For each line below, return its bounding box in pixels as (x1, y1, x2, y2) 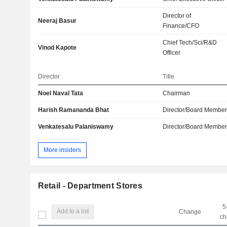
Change (178, 208, 201, 215)
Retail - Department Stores (37, 181, 142, 190)
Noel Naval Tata (37, 90, 83, 97)
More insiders (43, 146, 81, 154)
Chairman (163, 90, 191, 97)
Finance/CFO (163, 22, 200, 30)
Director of (163, 12, 192, 20)
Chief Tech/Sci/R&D (163, 39, 217, 47)
